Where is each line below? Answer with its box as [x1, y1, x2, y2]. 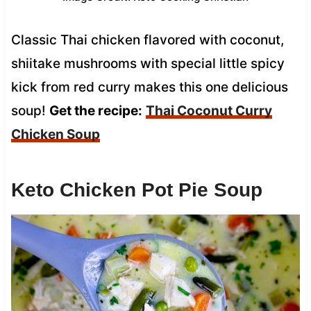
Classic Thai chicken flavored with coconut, [10, 31, 284, 48]
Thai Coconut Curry [145, 102, 272, 119]
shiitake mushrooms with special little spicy [10, 55, 285, 72]
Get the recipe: [49, 102, 142, 119]
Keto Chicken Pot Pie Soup [10, 178, 262, 201]
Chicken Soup [10, 126, 100, 142]
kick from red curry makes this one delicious [10, 78, 288, 95]
